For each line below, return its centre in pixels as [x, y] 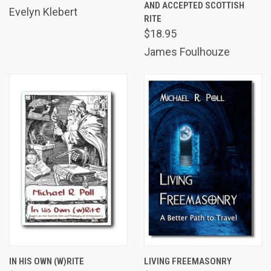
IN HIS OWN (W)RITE [47, 262]
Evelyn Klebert [43, 12]
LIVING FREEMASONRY [188, 262]
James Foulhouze [187, 52]
